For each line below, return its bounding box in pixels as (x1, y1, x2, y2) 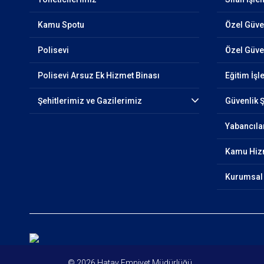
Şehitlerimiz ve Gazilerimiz (37, 96, 142, 105)
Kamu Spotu (37, 20, 84, 29)
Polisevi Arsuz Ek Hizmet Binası (37, 71, 160, 80)
